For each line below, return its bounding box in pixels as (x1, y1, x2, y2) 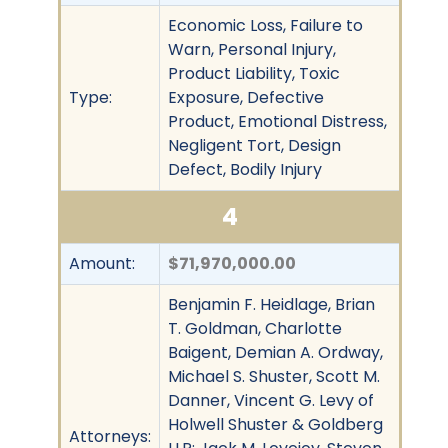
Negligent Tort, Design (168, 133, 341, 157)
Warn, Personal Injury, (168, 37, 336, 61)
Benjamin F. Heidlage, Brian (168, 292, 375, 316)
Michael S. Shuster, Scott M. (168, 364, 380, 388)
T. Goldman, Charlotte (168, 316, 342, 340)
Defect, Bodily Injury (168, 157, 322, 181)
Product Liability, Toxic (168, 61, 340, 85)
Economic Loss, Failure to (168, 13, 363, 37)
